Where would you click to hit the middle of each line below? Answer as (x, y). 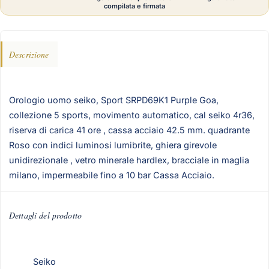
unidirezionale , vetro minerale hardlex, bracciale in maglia (129, 160)
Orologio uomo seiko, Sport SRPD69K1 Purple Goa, (114, 100)
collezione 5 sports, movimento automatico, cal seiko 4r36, (132, 115)
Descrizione (29, 54)
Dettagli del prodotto (45, 216)
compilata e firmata (134, 6)
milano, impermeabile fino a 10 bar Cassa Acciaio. (112, 175)
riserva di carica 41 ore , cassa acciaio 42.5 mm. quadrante (129, 130)
